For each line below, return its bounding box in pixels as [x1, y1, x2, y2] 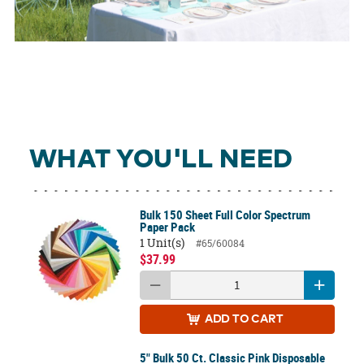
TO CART [251, 313, 284, 325]
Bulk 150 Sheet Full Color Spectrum [139, 206, 310, 223]
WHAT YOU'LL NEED [28, 146, 293, 173]
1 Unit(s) [139, 234, 184, 251]
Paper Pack [139, 219, 195, 236]
